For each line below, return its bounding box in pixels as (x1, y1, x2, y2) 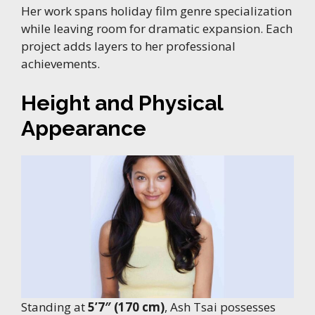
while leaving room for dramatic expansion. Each (21, 20, 292, 37)
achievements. (21, 56, 100, 72)
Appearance (21, 115, 146, 141)
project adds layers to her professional (21, 38, 236, 55)
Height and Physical (21, 90, 223, 115)
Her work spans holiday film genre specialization (21, 3, 292, 20)
